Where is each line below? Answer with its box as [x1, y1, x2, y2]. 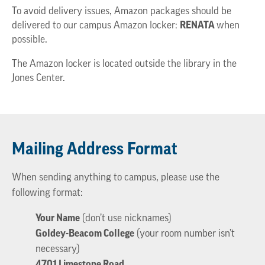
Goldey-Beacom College [35, 229, 134, 240]
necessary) [35, 244, 80, 255]
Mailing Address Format [12, 141, 177, 159]
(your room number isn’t [134, 229, 235, 240]
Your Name [35, 214, 80, 224]
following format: [12, 188, 83, 198]
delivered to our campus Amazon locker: [12, 20, 180, 31]
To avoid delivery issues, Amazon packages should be [12, 6, 231, 17]
